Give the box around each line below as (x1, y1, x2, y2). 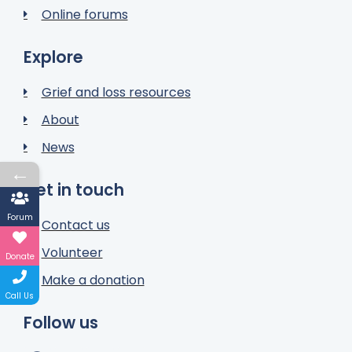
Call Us (5, 290, 34, 302)
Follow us (24, 311, 98, 334)
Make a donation (41, 270, 145, 289)
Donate (5, 251, 35, 262)
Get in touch (24, 178, 124, 201)
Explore (24, 46, 83, 68)
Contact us (41, 215, 110, 234)
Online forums (41, 5, 128, 24)
